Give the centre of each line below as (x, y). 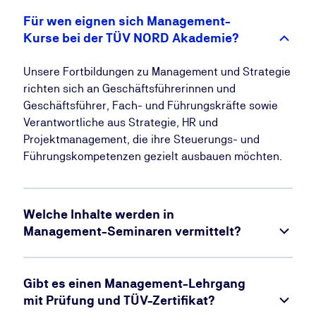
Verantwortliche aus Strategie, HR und (120, 122)
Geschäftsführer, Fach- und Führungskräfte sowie (150, 105)
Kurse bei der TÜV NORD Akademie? (131, 38)
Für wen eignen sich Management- (127, 21)
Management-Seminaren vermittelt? (132, 231)
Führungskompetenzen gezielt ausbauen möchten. (152, 156)
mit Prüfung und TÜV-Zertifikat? (119, 300)
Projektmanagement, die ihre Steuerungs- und (141, 139)
